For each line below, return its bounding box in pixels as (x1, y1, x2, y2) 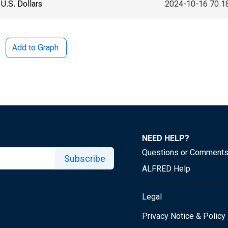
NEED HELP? (142, 133, 189, 143)
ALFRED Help (142, 164, 190, 174)
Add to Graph (12, 43, 59, 52)
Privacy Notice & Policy (142, 211, 225, 221)
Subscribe (64, 153, 105, 164)
